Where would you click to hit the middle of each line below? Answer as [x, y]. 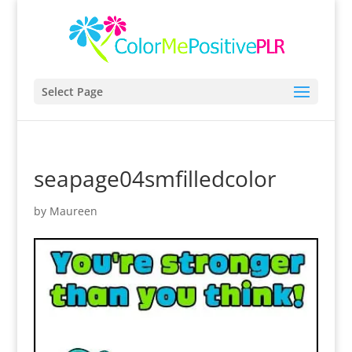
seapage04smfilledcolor [154, 178]
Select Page [72, 92]
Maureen [73, 211]
